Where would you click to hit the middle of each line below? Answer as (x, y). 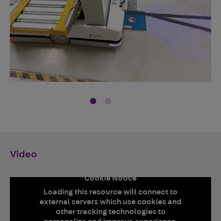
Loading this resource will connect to (110, 192)
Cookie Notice (110, 178)
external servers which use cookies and (110, 202)
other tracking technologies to (110, 211)
